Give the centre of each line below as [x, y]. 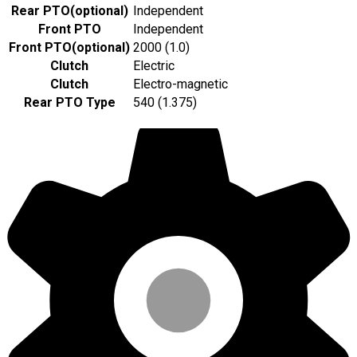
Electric [154, 66]
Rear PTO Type [69, 103]
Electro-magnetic [180, 84]
